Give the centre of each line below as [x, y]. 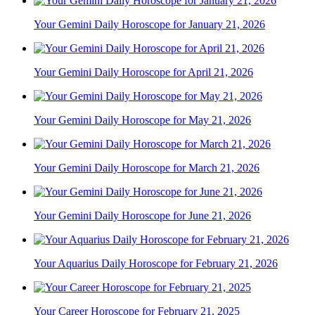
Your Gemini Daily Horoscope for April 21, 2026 [143, 72]
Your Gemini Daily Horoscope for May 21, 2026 [142, 120]
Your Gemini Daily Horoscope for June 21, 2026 [142, 216]
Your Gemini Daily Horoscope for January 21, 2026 [149, 25]
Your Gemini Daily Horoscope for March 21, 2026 [147, 168]
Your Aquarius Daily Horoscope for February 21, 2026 [156, 264]
